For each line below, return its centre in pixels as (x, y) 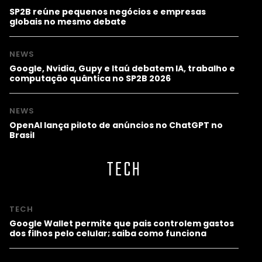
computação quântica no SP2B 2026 (90, 78)
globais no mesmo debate (68, 21)
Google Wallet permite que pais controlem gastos (122, 223)
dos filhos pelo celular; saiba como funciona (108, 233)
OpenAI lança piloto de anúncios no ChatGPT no (116, 125)
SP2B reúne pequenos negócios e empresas (108, 11)
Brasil (22, 135)
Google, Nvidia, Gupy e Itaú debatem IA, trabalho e (122, 68)
